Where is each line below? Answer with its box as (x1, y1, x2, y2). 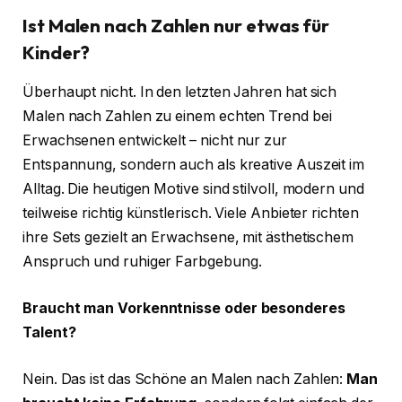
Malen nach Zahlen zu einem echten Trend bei (22, 108, 332, 126)
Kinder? (22, 41, 90, 65)
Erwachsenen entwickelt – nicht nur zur (22, 132, 287, 150)
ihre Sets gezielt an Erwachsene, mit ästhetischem (22, 229, 354, 247)
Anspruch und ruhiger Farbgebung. (22, 253, 262, 271)
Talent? (22, 323, 76, 341)
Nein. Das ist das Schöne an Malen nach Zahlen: (22, 370, 347, 388)
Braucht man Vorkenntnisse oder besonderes (22, 299, 345, 317)
